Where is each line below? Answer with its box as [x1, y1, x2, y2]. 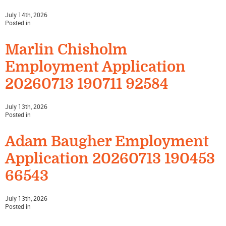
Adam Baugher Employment [5, 133, 209, 150]
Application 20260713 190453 [5, 150, 215, 167]
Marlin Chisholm [5, 41, 127, 59]
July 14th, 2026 [5, 11, 47, 19]
